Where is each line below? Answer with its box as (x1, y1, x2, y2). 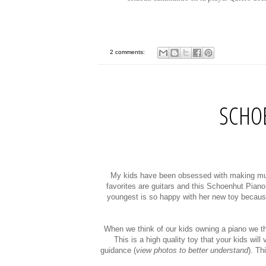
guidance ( (100, 246, 136, 255)
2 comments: (109, 49, 147, 56)
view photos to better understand (136, 246, 248, 255)
